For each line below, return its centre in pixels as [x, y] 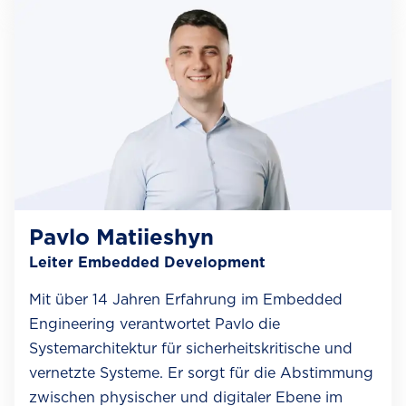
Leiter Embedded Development [147, 263]
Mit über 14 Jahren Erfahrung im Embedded [186, 300]
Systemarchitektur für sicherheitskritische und [191, 349]
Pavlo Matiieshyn [121, 237]
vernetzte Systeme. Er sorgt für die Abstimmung [201, 373]
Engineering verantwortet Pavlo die [155, 324]
